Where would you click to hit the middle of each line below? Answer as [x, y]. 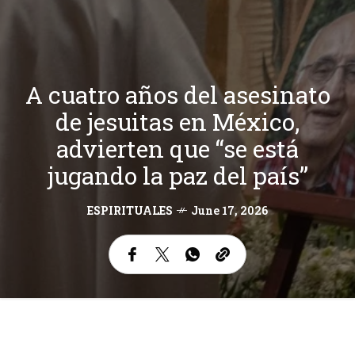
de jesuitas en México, [177, 121]
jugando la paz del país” [177, 175]
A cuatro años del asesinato [177, 94]
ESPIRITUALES [130, 210]
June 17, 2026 [229, 210]
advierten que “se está [177, 148]
